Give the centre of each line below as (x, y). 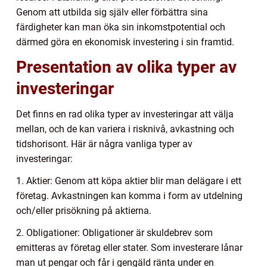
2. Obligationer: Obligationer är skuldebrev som (114, 233)
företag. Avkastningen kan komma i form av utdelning (129, 196)
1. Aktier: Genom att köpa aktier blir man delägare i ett (129, 181)
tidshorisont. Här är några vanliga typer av (104, 144)
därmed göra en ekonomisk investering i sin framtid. (125, 42)
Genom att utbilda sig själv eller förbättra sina (112, 13)
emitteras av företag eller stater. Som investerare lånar (129, 248)
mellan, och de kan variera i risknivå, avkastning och (125, 129)
